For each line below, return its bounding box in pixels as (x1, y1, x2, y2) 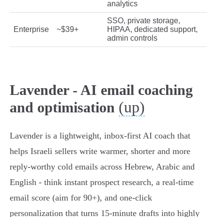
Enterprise (14, 25, 49, 34)
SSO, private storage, (107, 16, 180, 25)
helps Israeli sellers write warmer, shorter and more (10, 146, 190, 156)
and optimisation (10, 99, 115, 116)
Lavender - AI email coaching (10, 82, 193, 98)
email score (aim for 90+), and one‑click (10, 193, 152, 203)
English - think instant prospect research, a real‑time (10, 177, 194, 187)
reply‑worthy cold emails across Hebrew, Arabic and (10, 162, 195, 172)
